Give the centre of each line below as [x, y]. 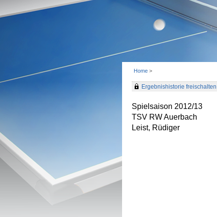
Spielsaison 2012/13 [167, 106]
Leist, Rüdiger [156, 128]
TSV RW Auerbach [164, 117]
